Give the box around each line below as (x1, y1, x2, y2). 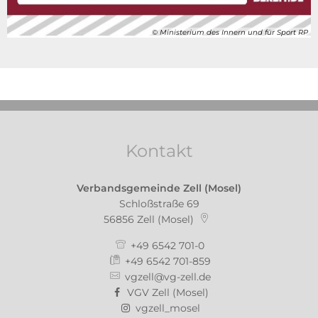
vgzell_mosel (135, 301, 200, 314)
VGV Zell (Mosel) (126, 285, 209, 299)
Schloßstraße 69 (119, 197, 199, 210)
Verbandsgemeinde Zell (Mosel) (77, 181, 241, 194)
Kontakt (125, 140, 193, 161)
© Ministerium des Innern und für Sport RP (152, 28, 308, 38)
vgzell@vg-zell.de (124, 270, 211, 283)
